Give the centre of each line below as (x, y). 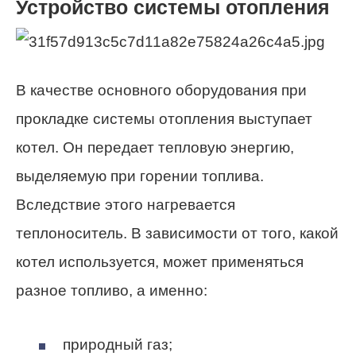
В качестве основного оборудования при (161, 90)
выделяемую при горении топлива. (140, 176)
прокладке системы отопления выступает (164, 118)
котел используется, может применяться (160, 261)
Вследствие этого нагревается (126, 204)
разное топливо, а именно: (112, 290)
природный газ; (118, 345)
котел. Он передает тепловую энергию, (155, 147)
